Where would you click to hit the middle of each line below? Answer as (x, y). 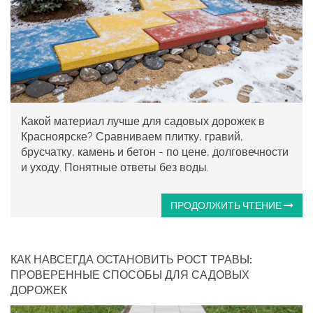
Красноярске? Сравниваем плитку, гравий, (132, 136)
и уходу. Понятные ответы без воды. (115, 167)
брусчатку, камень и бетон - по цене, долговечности (155, 152)
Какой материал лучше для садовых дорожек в (143, 121)
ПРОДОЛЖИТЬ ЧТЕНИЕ (227, 205)
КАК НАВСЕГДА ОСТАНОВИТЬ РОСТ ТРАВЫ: (131, 259)
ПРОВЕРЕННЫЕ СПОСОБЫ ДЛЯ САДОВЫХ (130, 275)
